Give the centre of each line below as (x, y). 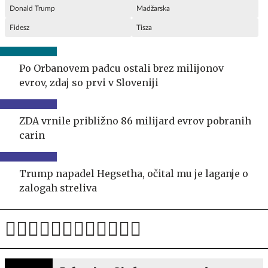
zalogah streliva (58, 188)
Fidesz (19, 27)
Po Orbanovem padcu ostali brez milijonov (121, 68)
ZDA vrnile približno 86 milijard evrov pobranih (135, 121)
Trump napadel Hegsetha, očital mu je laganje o (134, 173)
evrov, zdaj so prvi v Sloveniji (89, 82)
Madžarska (153, 8)
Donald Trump (32, 8)
